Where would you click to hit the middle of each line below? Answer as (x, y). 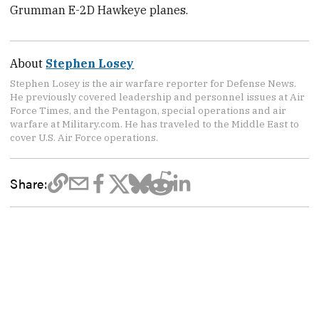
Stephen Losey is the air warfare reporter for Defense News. (153, 84)
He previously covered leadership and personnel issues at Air (158, 97)
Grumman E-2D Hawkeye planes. (99, 10)
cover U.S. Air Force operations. (84, 138)
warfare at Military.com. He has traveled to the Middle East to (155, 124)
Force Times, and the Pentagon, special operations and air (148, 111)
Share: (29, 183)
